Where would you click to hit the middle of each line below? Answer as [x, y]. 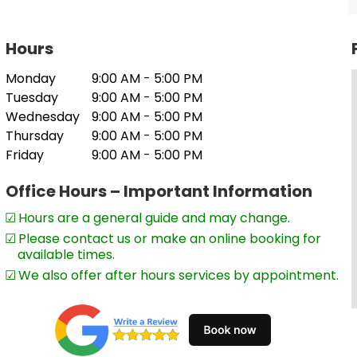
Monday [30, 122]
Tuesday [31, 141]
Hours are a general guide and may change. [154, 261]
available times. [66, 298]
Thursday [34, 179]
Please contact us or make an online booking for [169, 282]
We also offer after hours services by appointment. [178, 319]
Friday [24, 198]
